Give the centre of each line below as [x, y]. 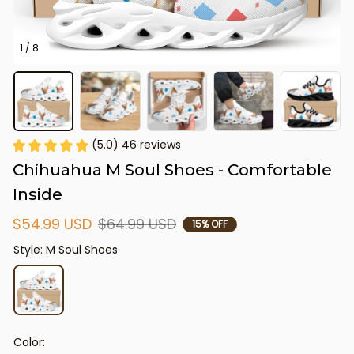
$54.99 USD [52, 224]
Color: [29, 343]
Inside [38, 195]
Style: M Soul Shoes [66, 250]
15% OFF [210, 224]
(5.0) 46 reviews [136, 145]
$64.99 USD [137, 224]
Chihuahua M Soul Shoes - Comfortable [172, 170]
